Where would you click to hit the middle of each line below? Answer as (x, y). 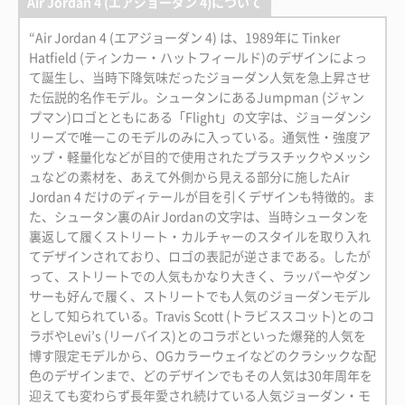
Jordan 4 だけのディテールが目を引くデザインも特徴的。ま (202, 197)
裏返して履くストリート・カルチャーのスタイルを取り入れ (200, 236)
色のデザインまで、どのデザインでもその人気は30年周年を (201, 376)
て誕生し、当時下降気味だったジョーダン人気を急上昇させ (200, 77)
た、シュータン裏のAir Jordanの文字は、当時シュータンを (199, 217)
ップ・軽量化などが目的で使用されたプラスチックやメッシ (200, 157)
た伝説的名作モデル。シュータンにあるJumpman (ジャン (197, 97)
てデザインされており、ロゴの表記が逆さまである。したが (200, 256)
